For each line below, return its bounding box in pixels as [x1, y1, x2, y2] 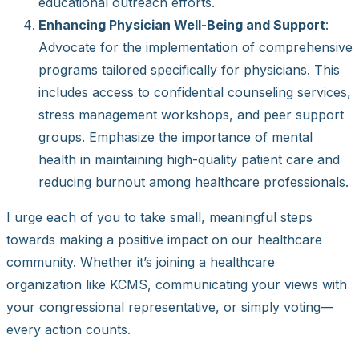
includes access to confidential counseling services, [38, 84, 351, 101]
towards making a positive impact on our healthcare [6, 232, 322, 248]
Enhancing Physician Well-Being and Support [38, 17, 325, 34]
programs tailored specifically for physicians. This [38, 62, 340, 79]
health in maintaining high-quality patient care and [38, 151, 340, 168]
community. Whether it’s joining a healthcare [6, 254, 275, 271]
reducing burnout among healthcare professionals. [38, 174, 349, 191]
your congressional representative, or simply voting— [6, 299, 333, 316]
